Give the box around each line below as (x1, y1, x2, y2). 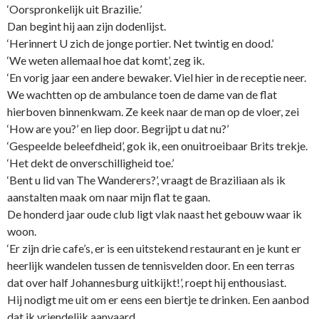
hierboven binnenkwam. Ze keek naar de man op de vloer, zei (7, 105, 299, 119)
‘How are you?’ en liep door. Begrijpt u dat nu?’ (7, 122, 229, 136)
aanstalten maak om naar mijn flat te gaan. (7, 190, 210, 204)
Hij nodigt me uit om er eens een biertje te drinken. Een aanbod (7, 293, 309, 307)
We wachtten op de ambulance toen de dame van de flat (7, 88, 277, 102)
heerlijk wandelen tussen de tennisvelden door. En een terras (7, 258, 295, 273)
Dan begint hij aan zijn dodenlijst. (7, 19, 166, 33)
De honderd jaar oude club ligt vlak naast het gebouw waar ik (7, 207, 302, 221)
